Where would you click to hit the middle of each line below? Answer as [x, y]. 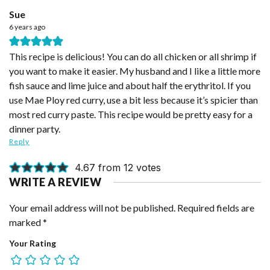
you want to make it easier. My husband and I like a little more [135, 71]
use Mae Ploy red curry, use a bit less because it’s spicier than [133, 99]
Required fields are [216, 207]
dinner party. [35, 128]
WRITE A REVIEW [55, 182]
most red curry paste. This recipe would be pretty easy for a [131, 114]
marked [26, 222]
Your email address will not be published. [95, 207]
